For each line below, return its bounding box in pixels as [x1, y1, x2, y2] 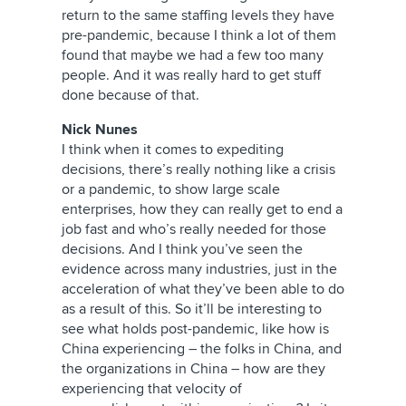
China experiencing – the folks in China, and [62, 340, 342, 358]
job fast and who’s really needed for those [62, 220, 326, 238]
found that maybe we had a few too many [62, 46, 324, 64]
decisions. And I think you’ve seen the [62, 240, 303, 258]
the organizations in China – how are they [62, 360, 325, 378]
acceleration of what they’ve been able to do [62, 280, 344, 298]
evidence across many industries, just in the [62, 260, 337, 278]
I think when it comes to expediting [62, 140, 284, 159]
